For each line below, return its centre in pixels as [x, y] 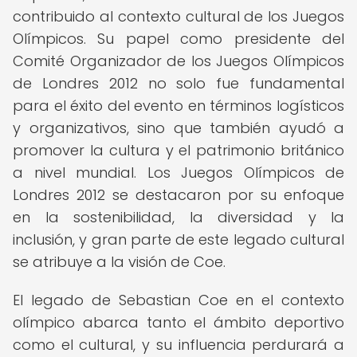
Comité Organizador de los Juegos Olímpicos [178, 61]
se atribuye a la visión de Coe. [119, 262]
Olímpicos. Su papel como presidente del [178, 39]
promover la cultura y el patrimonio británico [178, 150]
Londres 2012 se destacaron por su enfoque [178, 195]
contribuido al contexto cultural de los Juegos [178, 16]
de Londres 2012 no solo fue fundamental [178, 83]
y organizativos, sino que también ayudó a [178, 128]
